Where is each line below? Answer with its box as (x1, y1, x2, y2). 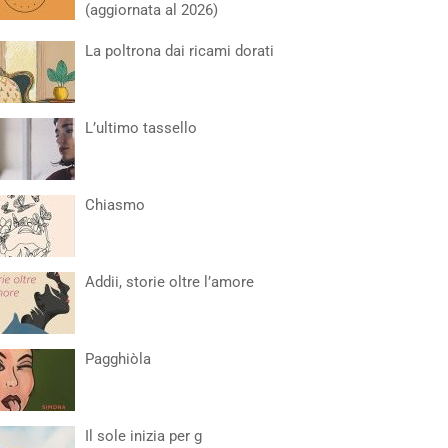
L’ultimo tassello (85, 119, 198, 137)
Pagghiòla (85, 350, 152, 368)
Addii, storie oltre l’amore (85, 273, 255, 291)
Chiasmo (85, 196, 146, 214)
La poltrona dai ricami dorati (85, 42, 275, 60)
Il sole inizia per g (85, 427, 203, 445)
